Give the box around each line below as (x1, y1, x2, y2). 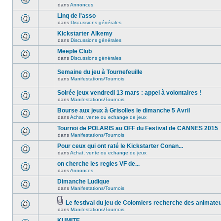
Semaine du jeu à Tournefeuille (57, 69, 143, 75)
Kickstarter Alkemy (57, 30, 112, 37)
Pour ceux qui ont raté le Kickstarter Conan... (57, 143, 183, 149)
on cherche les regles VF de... (57, 160, 140, 167)
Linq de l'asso (57, 12, 96, 19)
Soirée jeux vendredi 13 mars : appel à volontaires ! (57, 89, 201, 96)
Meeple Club (57, 48, 92, 55)
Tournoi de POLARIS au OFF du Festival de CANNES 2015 (57, 125, 218, 132)
